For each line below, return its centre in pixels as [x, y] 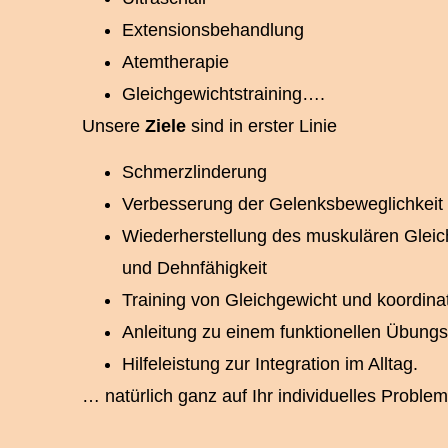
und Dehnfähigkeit [194, 268]
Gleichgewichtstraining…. [223, 93]
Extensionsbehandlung [213, 29]
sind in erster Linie [261, 125]
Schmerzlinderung [194, 172]
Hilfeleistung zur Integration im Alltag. [270, 364]
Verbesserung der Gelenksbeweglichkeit [282, 204]
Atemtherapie [175, 61]
